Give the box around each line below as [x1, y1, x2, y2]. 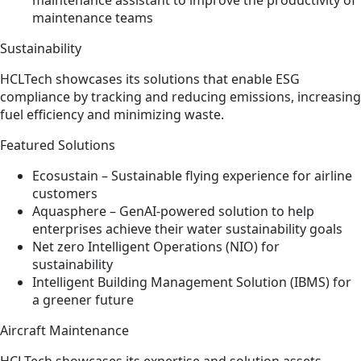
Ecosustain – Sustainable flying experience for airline [32, 167, 352, 185]
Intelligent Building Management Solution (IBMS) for [32, 273, 351, 292]
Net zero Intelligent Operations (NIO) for [32, 238, 280, 256]
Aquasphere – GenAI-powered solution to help [32, 202, 314, 221]
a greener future [32, 291, 134, 309]
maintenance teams [32, 9, 153, 27]
